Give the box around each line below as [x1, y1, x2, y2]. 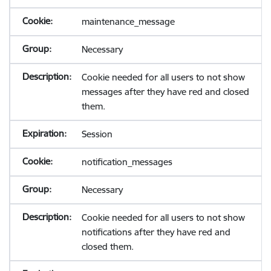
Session [81, 128, 113, 140]
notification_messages [81, 156, 172, 168]
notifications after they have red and [81, 226, 230, 238]
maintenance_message [81, 16, 175, 27]
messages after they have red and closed [81, 86, 249, 97]
